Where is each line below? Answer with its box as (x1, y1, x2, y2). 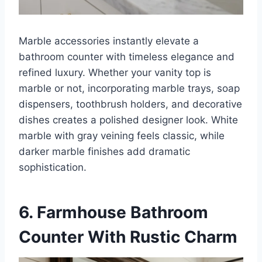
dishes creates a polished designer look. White (19, 114, 238, 126)
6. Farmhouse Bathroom (19, 202, 208, 223)
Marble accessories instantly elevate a (19, 35, 199, 47)
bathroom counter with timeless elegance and (19, 51, 235, 63)
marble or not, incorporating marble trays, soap (19, 82, 240, 95)
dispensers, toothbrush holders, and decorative (19, 98, 242, 111)
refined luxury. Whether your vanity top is (19, 67, 211, 79)
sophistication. (19, 161, 87, 174)
